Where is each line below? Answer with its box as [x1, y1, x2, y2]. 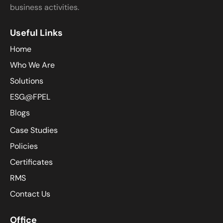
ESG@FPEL [10, 91, 50, 102]
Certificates [10, 157, 53, 168]
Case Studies [10, 125, 58, 136]
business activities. [10, 1, 79, 12]
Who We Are [10, 59, 55, 70]
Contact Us [10, 189, 50, 200]
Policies [10, 141, 38, 152]
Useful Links [10, 27, 63, 39]
